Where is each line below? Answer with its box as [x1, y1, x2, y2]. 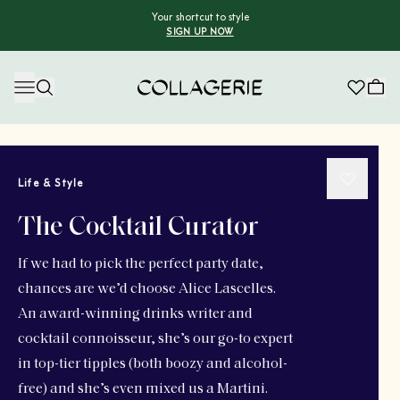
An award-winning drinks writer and [18, 307, 253, 321]
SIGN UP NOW [166, 29, 234, 37]
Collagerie [137, 98, 199, 113]
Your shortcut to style [151, 12, 249, 23]
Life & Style [18, 179, 84, 189]
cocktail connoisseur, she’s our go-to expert [18, 332, 293, 346]
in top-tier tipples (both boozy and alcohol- [18, 357, 287, 371]
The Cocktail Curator [18, 214, 259, 242]
